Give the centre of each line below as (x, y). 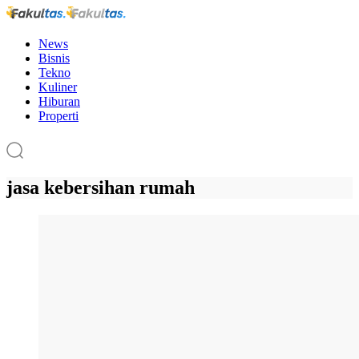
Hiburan (59, 101)
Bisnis (54, 58)
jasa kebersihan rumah (101, 188)
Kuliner (58, 87)
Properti (58, 115)
